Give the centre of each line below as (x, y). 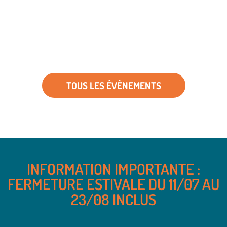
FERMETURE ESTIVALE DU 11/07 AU (113, 184)
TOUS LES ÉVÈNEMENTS (113, 85)
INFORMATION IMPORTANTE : (113, 168)
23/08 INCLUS (113, 199)
